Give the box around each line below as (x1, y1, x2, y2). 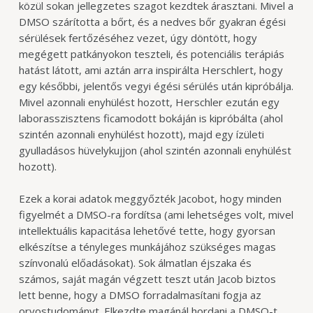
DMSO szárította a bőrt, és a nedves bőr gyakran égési (18, 15, 286, 29)
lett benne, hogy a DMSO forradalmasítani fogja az (18, 287, 261, 302)
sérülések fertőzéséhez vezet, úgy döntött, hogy (18, 31, 257, 45)
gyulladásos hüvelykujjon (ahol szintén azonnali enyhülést (18, 143, 291, 158)
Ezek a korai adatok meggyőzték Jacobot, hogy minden (18, 191, 282, 205)
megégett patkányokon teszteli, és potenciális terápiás (18, 47, 284, 61)
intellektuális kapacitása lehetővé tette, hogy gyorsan (18, 223, 275, 238)
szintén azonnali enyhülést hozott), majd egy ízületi (18, 127, 264, 142)
